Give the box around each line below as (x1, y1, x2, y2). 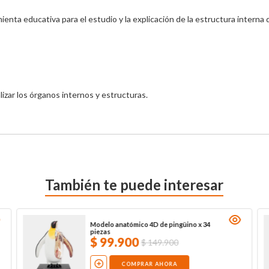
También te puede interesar (45, 175, 224, 193)
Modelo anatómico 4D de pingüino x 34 (89, 220, 210, 229)
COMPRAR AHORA (121, 260, 177, 267)
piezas (89, 228, 110, 236)
